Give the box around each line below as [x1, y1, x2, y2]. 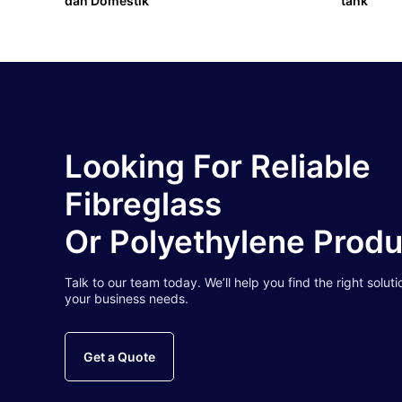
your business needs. [65, 290, 188, 306]
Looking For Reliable [65, 146, 371, 185]
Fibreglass [65, 184, 222, 223]
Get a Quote [83, 348, 155, 364]
